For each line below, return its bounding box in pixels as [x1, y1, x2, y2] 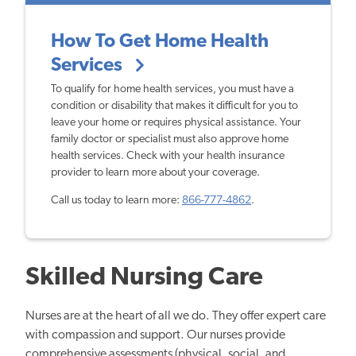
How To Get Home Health [51, 33, 269, 52]
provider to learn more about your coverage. [51, 166, 260, 179]
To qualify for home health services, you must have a [51, 83, 294, 95]
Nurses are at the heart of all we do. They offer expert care [25, 309, 326, 323]
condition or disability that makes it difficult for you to [51, 99, 298, 112]
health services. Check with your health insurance [51, 149, 284, 162]
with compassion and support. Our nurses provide [25, 328, 285, 342]
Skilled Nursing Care [25, 265, 263, 291]
